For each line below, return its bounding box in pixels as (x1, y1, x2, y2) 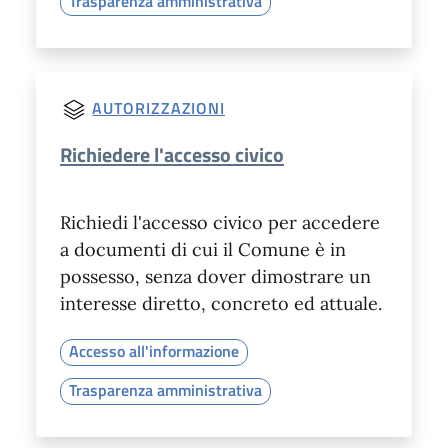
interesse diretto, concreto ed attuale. (60, 291, 382, 315)
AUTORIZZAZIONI (92, 96, 226, 121)
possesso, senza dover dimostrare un (60, 264, 371, 288)
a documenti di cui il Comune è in (60, 237, 346, 261)
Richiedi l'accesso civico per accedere (60, 210, 380, 234)
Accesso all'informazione (69, 338, 239, 363)
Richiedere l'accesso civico (60, 138, 284, 170)
